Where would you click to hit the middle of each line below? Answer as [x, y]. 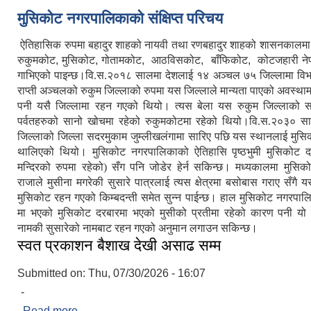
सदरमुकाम [107, 137]
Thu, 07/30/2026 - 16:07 [147, 274]
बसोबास [242, 183]
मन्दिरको [34, 167]
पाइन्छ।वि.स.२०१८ [93, 76]
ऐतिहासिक [41, 45]
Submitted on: [53, 274]
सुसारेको [63, 228]
